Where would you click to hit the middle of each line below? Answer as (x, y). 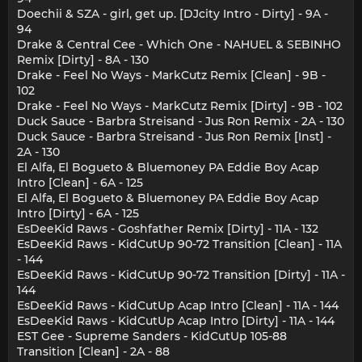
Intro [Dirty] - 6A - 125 (78, 214)
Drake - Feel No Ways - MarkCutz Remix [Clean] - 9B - (171, 76)
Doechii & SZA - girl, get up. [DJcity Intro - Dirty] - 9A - (173, 14)
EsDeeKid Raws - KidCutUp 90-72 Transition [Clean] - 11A (179, 244)
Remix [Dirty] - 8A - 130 (83, 60)
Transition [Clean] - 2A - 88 (93, 352)
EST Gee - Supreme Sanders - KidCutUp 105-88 (152, 337)
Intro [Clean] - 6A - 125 (80, 183)
